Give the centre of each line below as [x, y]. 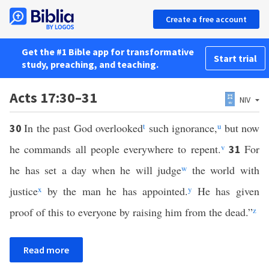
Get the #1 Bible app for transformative [108, 52]
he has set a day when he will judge [96, 170]
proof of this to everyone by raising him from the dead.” [131, 212]
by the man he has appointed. [115, 191]
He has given [226, 191]
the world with [223, 170]
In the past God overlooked [84, 128]
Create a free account [206, 19]
